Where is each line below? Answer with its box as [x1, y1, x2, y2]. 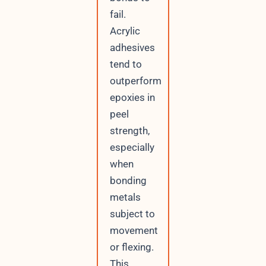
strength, [109, 124, 150, 137]
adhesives [109, 41, 155, 53]
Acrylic [109, 24, 140, 37]
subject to [109, 207, 155, 220]
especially [109, 141, 154, 153]
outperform [109, 74, 161, 87]
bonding [109, 174, 147, 186]
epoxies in [109, 91, 155, 103]
